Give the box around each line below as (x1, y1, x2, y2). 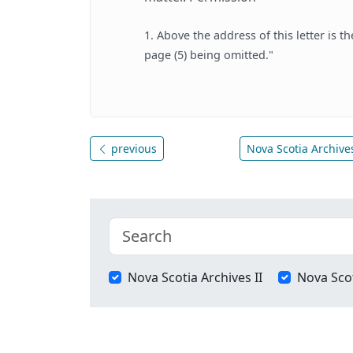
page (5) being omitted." (144, 46, 273, 62)
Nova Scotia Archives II (128, 268, 262, 286)
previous (108, 140, 157, 156)
